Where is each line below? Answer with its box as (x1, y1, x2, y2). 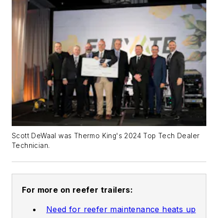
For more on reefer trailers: (22, 185, 133, 195)
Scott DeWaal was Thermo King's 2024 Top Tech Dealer (12, 132, 200, 140)
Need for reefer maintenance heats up (46, 204, 196, 215)
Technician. (12, 142, 50, 150)
